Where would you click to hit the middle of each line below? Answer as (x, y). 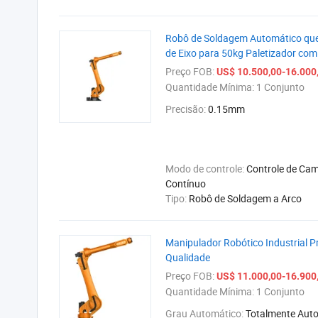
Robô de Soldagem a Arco (245, 198)
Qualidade (188, 257)
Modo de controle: (206, 169)
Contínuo (186, 183)
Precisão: (187, 109)
